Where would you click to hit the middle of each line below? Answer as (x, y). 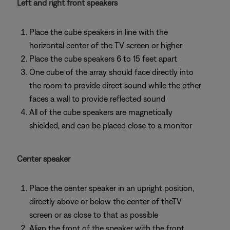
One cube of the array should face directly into (111, 72)
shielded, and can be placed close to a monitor (111, 125)
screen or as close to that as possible (94, 215)
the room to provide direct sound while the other (115, 85)
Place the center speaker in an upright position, (112, 188)
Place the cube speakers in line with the (99, 32)
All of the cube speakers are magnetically (101, 112)
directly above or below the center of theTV (106, 201)
